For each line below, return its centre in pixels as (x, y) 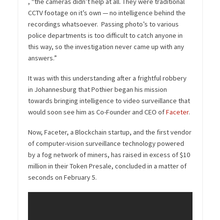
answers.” (42, 58)
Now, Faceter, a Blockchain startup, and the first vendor (110, 132)
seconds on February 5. (63, 177)
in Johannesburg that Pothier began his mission (97, 89)
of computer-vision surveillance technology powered (106, 143)
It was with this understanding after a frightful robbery (107, 78)
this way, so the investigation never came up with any (106, 46)
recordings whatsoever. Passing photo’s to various (103, 24)
